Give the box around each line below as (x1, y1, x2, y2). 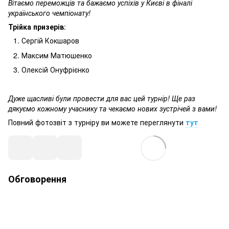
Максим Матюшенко (21, 50, 92, 60)
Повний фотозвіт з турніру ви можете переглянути (8, 117, 186, 127)
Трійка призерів (8, 21, 64, 32)
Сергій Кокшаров (21, 35, 79, 46)
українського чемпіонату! (8, 8, 90, 18)
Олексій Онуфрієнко (21, 64, 89, 75)
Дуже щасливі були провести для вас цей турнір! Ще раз (8, 93, 195, 103)
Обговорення (8, 172, 66, 186)
